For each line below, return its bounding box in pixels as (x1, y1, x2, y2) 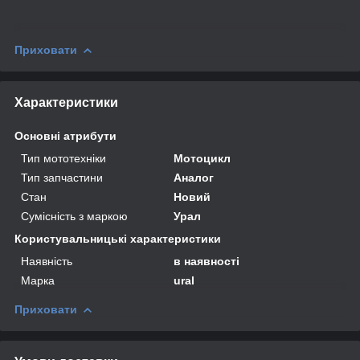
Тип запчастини (21, 170, 103, 184)
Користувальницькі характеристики (14, 231, 221, 245)
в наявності (174, 254, 240, 268)
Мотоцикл (174, 151, 231, 165)
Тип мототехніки (21, 151, 106, 165)
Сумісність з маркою (21, 209, 128, 223)
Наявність (21, 254, 72, 268)
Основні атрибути (14, 129, 117, 142)
